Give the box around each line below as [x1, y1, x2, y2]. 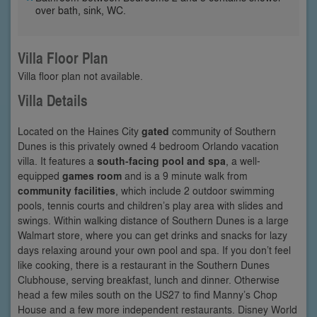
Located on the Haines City [18, 123, 142, 138]
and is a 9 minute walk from [122, 168, 248, 183]
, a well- [226, 153, 260, 168]
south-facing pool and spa [97, 153, 226, 168]
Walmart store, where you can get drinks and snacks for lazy [18, 227, 287, 242]
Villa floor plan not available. [18, 68, 143, 83]
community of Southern [169, 123, 276, 138]
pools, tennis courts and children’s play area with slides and [18, 197, 283, 212]
